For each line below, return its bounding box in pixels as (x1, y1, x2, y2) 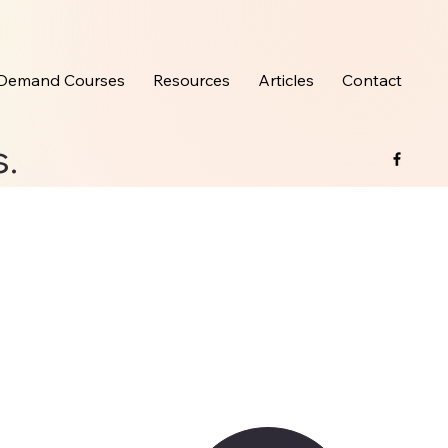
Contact (342, 70, 403, 91)
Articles (258, 70, 315, 91)
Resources (153, 70, 231, 91)
